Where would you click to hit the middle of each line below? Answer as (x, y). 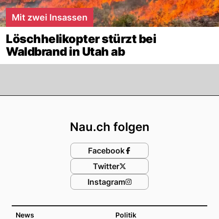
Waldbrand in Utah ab (66, 51)
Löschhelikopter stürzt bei (81, 39)
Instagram (106, 182)
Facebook (106, 150)
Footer (133, 105)
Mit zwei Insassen (50, 17)
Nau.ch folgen (109, 127)
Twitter (106, 166)
